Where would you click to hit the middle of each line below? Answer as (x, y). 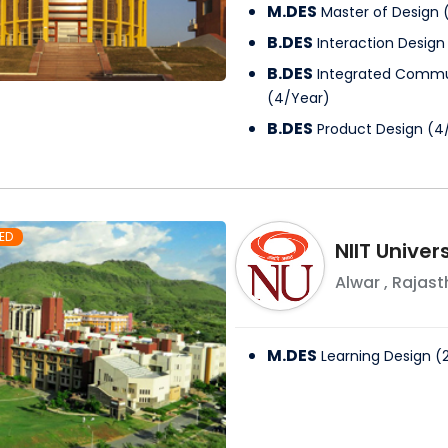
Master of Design (379, 12)
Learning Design (375, 356)
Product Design (369, 129)
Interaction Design (380, 43)
